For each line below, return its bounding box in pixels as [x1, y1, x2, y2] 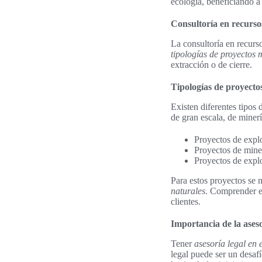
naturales [171, 185, 205, 196]
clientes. [171, 196, 201, 206]
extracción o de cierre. [171, 59, 252, 70]
